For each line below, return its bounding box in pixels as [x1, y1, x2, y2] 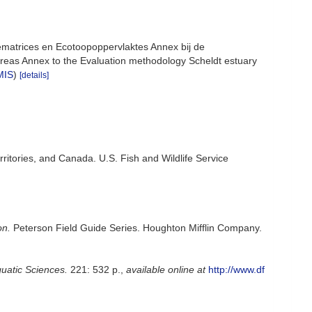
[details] [19, 70, 49, 80]
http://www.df [208, 264, 265, 275]
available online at [126, 264, 205, 275]
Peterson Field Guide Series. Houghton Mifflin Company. [10, 222, 262, 233]
